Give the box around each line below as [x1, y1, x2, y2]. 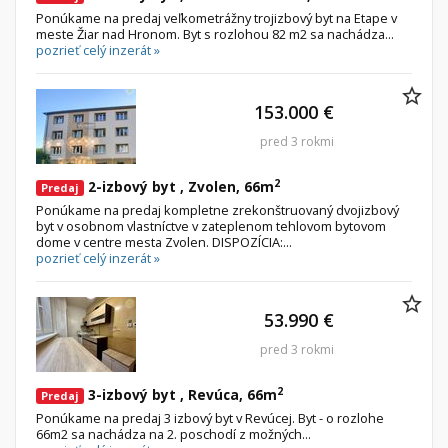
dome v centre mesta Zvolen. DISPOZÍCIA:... [36, 233, 292, 252]
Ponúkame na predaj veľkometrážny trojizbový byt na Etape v [36, 9, 397, 28]
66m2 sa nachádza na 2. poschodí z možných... [36, 425, 311, 444]
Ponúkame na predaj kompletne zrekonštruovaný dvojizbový [36, 201, 399, 220]
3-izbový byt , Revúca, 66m [84, 385, 277, 405]
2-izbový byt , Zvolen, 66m [84, 177, 274, 197]
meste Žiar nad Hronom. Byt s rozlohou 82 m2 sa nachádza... [36, 25, 394, 44]
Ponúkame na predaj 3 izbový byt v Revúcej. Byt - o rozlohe [36, 409, 384, 428]
